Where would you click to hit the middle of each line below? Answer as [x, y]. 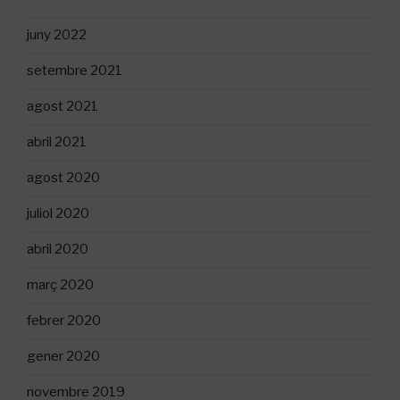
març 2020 [60, 285]
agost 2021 [62, 107]
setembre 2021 [75, 71]
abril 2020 [58, 250]
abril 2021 [57, 142]
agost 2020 [63, 178]
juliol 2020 [58, 214]
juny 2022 [57, 35]
